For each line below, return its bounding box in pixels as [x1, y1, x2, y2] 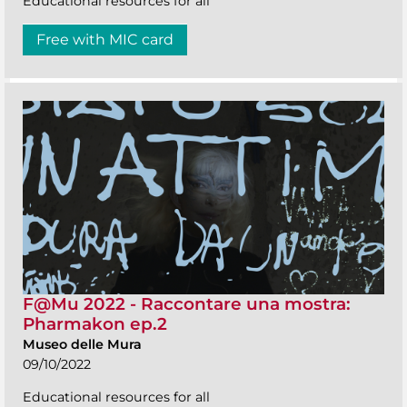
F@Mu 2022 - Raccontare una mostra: [23, 293, 351, 314]
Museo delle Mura [23, 335, 142, 352]
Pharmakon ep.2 [23, 313, 167, 334]
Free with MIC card [36, 31, 174, 49]
